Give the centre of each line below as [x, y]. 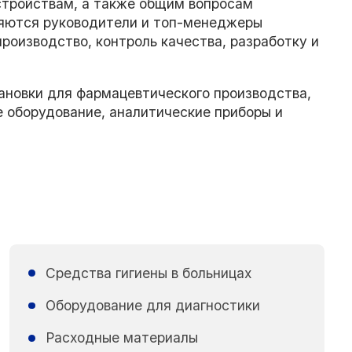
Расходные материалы [122, 338]
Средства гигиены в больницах [149, 273]
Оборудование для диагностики [153, 306]
